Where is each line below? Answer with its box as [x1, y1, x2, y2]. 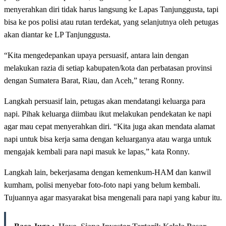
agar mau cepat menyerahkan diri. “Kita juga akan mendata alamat [4, 122, 215, 131]
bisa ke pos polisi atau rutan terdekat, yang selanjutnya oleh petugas [4, 18, 218, 27]
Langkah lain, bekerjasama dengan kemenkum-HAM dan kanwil [4, 168, 211, 177]
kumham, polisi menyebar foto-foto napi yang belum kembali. [4, 181, 200, 190]
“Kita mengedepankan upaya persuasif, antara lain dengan [4, 51, 189, 60]
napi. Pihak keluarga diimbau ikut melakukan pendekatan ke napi [4, 109, 211, 119]
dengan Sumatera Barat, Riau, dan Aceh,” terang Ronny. [4, 76, 184, 85]
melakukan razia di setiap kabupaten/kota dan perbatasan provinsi [4, 64, 212, 73]
